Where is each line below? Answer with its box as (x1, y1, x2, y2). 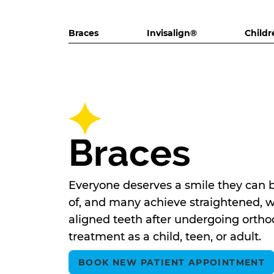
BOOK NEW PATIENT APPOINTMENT (78, 257, 265, 268)
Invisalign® (146, 28, 197, 39)
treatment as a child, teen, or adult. (68, 230, 261, 244)
